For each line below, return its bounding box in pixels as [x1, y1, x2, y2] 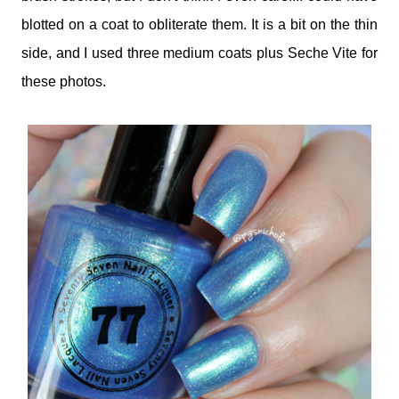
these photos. [21, 74, 106, 90]
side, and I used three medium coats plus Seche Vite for [21, 45, 378, 61]
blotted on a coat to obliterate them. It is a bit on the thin [21, 17, 378, 33]
